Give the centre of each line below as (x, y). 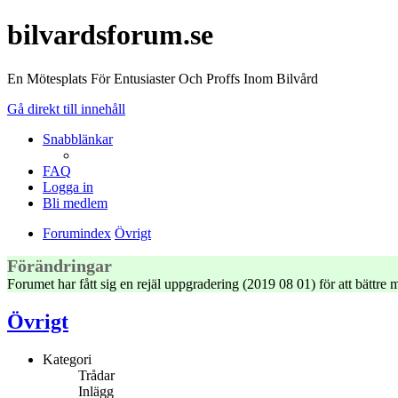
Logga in (68, 187)
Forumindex (77, 233)
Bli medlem (75, 203)
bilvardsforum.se (110, 35)
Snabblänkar (78, 139)
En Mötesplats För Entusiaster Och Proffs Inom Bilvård (163, 78)
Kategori (67, 359)
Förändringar (60, 265)
